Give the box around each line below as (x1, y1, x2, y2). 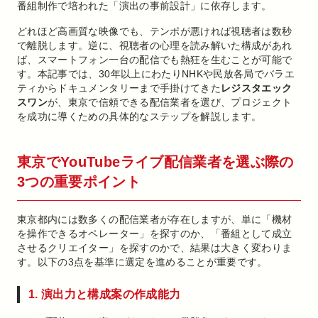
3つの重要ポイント (17, 174, 141, 190)
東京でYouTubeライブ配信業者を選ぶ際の (17, 154, 294, 170)
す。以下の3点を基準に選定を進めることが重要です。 (17, 256, 268, 268)
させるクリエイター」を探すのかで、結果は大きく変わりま (17, 242, 292, 253)
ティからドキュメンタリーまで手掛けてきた (17, 82, 221, 94)
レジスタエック (221, 82, 292, 94)
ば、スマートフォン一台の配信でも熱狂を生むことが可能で (17, 54, 292, 65)
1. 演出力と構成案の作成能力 (28, 288, 181, 300)
